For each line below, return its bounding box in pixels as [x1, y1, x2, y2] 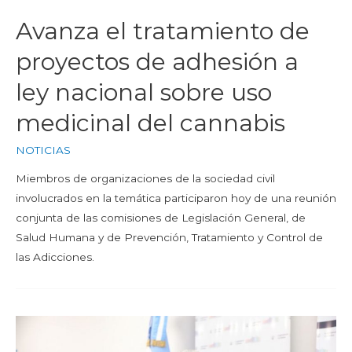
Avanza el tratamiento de [16, 16, 310, 46]
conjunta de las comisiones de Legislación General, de [16, 211, 306, 224]
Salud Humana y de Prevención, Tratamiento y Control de [16, 230, 323, 244]
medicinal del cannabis [16, 108, 285, 137]
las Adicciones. [16, 250, 94, 263]
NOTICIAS [16, 143, 71, 156]
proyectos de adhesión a [16, 46, 299, 76]
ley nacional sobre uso [16, 77, 272, 107]
